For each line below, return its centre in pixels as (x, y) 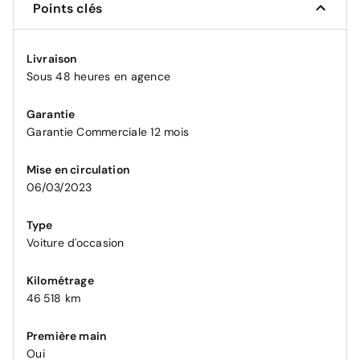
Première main (66, 335)
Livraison (52, 58)
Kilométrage (60, 280)
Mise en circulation (78, 169)
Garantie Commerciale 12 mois (108, 131)
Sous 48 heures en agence (98, 76)
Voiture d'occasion (76, 242)
